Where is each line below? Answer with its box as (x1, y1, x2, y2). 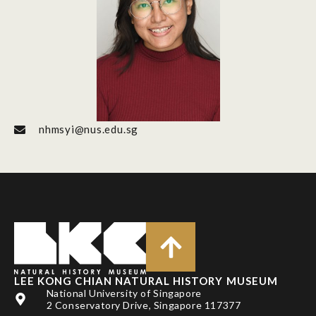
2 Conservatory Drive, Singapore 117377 (46, 299, 241, 312)
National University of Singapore (46, 287, 202, 300)
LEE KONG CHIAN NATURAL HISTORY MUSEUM (14, 274, 278, 288)
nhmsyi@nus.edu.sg (39, 123, 139, 136)
